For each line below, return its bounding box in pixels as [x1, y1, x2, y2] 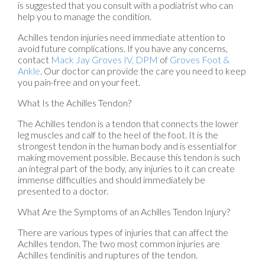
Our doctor [44, 64, 89, 76]
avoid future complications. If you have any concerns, [18, 42, 228, 54]
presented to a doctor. [18, 185, 108, 196]
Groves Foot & [170, 53, 230, 65]
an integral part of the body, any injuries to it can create [18, 162, 235, 174]
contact [18, 53, 51, 65]
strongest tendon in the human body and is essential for [18, 140, 237, 151]
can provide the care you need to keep [89, 64, 246, 76]
